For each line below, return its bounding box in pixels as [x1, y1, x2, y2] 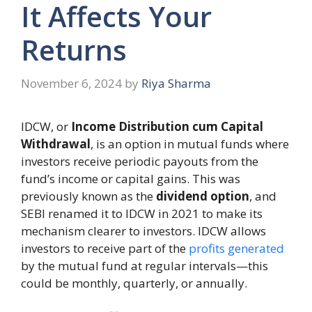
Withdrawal [21, 135, 91, 152]
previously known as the [21, 187, 156, 204]
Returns [21, 31, 127, 70]
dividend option [156, 187, 249, 204]
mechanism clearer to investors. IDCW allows [21, 222, 266, 239]
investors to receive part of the [21, 240, 186, 256]
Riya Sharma [141, 75, 211, 91]
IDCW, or [21, 118, 71, 134]
